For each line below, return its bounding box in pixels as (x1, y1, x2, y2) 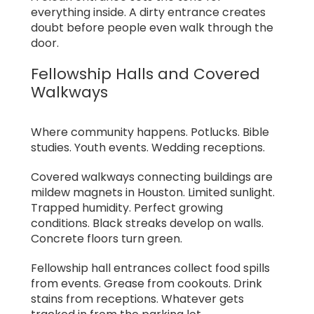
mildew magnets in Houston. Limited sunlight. (31, 184, 275, 201)
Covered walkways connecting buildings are (31, 169, 273, 186)
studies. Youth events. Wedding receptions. (31, 139, 265, 156)
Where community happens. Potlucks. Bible (31, 124, 269, 141)
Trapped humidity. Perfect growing (31, 200, 223, 217)
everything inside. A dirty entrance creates (31, 4, 266, 21)
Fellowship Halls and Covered (31, 63, 260, 86)
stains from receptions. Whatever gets (31, 291, 244, 308)
